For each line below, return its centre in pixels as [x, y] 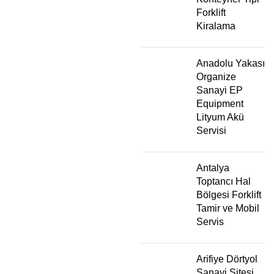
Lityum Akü [220, 117]
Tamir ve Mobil [228, 208]
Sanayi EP [220, 90]
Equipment [220, 103]
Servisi [211, 130]
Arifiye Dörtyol [227, 259]
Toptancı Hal [224, 181]
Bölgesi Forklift [229, 194]
